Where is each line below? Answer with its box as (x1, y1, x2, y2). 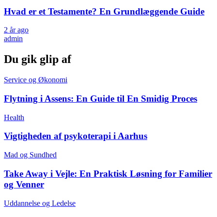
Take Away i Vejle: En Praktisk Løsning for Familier (4, 168, 212, 179)
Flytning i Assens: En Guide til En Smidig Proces (4, 93, 197, 104)
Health (4, 113, 24, 122)
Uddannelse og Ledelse (4, 199, 76, 207)
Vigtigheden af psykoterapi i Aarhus (4, 131, 147, 141)
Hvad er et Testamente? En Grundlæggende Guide (4, 6, 204, 16)
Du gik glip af (4, 53, 71, 66)
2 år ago (4, 26, 29, 34)
